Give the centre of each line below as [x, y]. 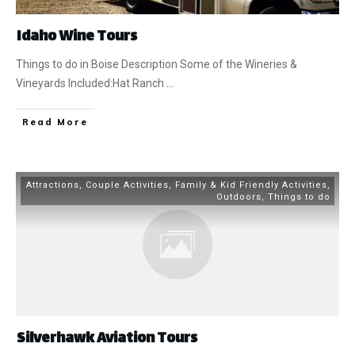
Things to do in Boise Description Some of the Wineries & [157, 65]
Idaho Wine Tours [77, 38]
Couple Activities [127, 185]
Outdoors [239, 197]
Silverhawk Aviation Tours [107, 340]
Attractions [53, 185]
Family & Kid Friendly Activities [251, 185]
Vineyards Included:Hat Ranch [91, 84]
